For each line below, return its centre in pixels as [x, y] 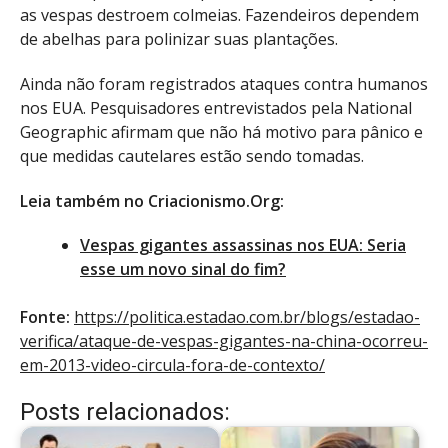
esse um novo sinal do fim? [183, 269]
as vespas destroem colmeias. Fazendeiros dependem [219, 14]
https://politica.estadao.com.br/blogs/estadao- [247, 317]
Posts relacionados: [125, 412]
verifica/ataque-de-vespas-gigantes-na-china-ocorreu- [224, 341]
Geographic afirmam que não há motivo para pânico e [221, 131]
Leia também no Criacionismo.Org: [152, 200]
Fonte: [45, 317]
